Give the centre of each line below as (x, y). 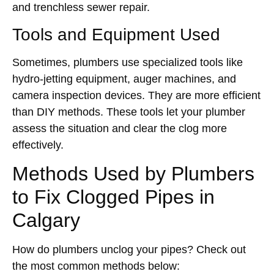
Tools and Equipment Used (116, 35)
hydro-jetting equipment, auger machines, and (124, 79)
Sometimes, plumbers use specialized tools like (128, 63)
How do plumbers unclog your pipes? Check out (129, 250)
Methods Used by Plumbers (133, 174)
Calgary (46, 220)
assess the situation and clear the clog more (120, 129)
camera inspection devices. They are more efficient (136, 96)
